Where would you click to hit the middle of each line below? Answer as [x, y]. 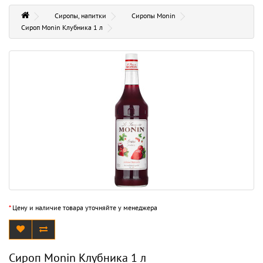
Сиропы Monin [154, 15]
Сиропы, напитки [80, 15]
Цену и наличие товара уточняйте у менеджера [84, 207]
